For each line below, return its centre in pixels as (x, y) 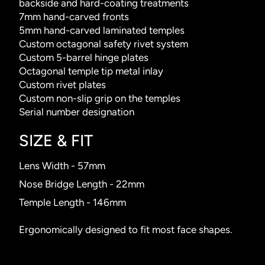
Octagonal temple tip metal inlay (91, 71)
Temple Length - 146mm (72, 203)
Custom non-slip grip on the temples (100, 98)
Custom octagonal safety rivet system (104, 43)
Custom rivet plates (62, 84)
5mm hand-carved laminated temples (102, 30)
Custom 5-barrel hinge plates (84, 57)
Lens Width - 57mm (62, 166)
